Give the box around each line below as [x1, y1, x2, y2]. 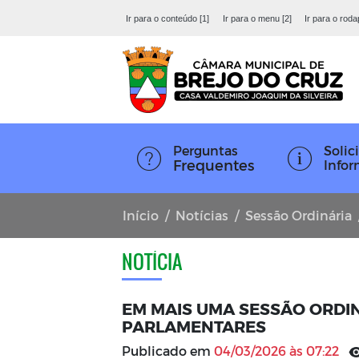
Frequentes [173, 156, 254, 173]
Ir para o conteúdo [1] [126, 13, 210, 23]
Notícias [175, 208, 228, 223]
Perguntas [173, 143, 238, 158]
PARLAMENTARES [122, 317, 266, 336]
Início [123, 208, 159, 223]
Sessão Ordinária [245, 208, 352, 223]
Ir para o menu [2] [222, 13, 292, 23]
